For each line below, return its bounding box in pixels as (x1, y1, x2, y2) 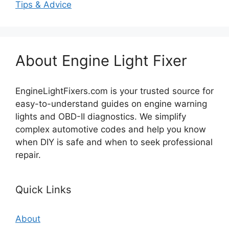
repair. (15, 150, 41, 161)
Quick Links (15, 184, 71, 196)
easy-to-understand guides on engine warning (15, 99, 207, 109)
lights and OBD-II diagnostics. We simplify (15, 111, 186, 122)
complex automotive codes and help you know (15, 124, 206, 135)
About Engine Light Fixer (15, 52, 187, 70)
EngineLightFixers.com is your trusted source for (15, 86, 214, 97)
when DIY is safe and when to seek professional (15, 137, 213, 148)
